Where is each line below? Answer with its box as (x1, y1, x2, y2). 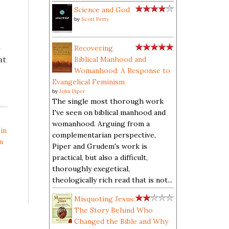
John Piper (59, 88, 85, 95)
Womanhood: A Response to (74, 66, 170, 75)
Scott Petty (81, 16, 109, 22)
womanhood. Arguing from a (52, 119, 150, 128)
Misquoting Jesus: (74, 194, 135, 203)
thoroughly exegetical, (52, 164, 130, 173)
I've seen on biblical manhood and (52, 108, 166, 117)
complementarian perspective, (52, 130, 156, 140)
